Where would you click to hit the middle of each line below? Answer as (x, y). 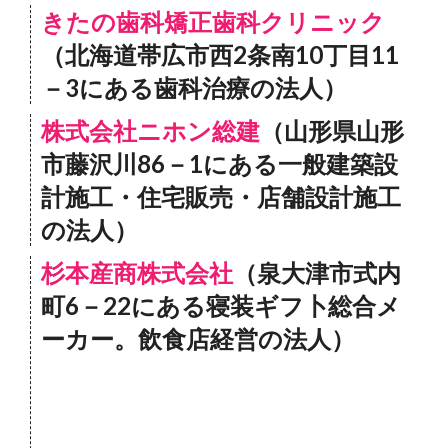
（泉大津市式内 (317, 272)
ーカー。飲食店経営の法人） (198, 338)
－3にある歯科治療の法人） (194, 87)
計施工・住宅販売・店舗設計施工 (221, 196)
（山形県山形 (332, 130)
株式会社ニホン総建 (150, 130)
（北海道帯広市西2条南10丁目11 (220, 54)
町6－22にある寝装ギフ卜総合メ (221, 305)
